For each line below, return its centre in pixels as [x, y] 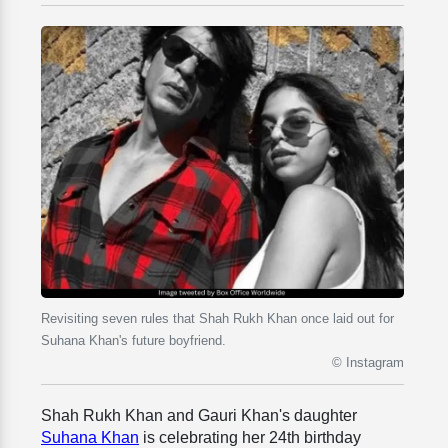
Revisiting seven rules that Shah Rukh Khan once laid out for [217, 319]
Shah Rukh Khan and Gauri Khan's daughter [199, 416]
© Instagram [368, 363]
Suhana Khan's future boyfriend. [133, 341]
